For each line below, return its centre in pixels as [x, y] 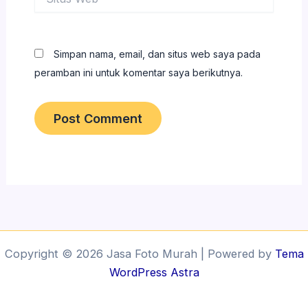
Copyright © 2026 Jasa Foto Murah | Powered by [140, 254]
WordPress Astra [154, 273]
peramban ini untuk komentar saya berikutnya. [138, 72]
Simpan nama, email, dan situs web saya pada [157, 54]
